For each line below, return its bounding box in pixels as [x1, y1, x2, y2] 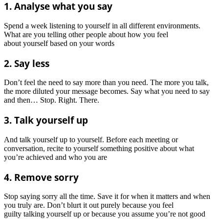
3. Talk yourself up [4, 114, 88, 127]
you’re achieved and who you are [4, 153, 107, 161]
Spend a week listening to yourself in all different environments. [4, 21, 200, 30]
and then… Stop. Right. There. [4, 96, 99, 105]
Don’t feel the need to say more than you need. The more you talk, [4, 78, 209, 87]
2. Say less [4, 57, 49, 69]
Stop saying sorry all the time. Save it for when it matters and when [4, 192, 210, 201]
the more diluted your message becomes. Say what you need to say [4, 87, 210, 96]
